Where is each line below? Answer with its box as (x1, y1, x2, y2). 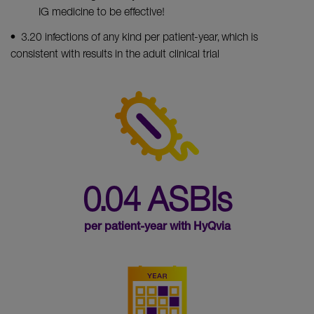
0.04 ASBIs (82, 178, 232, 219)
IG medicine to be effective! (39, 4, 165, 19)
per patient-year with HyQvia (83, 222, 231, 234)
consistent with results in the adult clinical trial (11, 46, 219, 61)
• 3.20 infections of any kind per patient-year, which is (11, 29, 258, 44)
